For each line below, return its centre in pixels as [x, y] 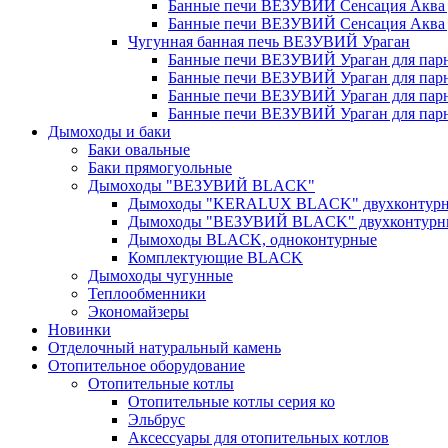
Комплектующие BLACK [215, 258]
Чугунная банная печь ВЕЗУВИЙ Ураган [269, 42]
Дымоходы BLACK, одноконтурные [252, 240]
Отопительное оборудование [146, 366]
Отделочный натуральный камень [164, 348]
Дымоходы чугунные [160, 276]
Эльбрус [156, 420]
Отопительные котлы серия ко [231, 402]
